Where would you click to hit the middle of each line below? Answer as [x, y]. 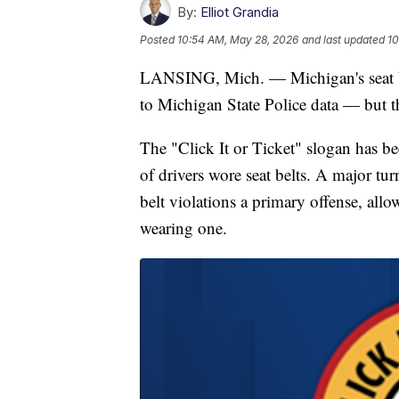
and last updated [343, 40]
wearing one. [183, 228]
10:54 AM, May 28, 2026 [238, 40]
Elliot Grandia [240, 12]
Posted [159, 40]
